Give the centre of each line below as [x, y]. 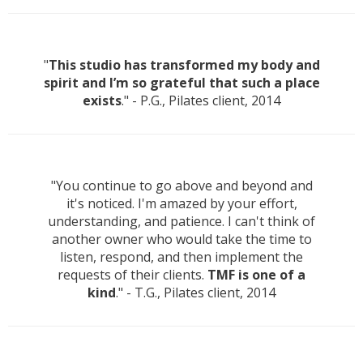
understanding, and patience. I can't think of [181, 222]
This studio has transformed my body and [184, 65]
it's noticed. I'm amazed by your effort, [181, 204]
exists [102, 101]
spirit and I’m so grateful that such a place [181, 83]
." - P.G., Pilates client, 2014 [201, 101]
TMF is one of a [256, 275]
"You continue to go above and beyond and [181, 186]
